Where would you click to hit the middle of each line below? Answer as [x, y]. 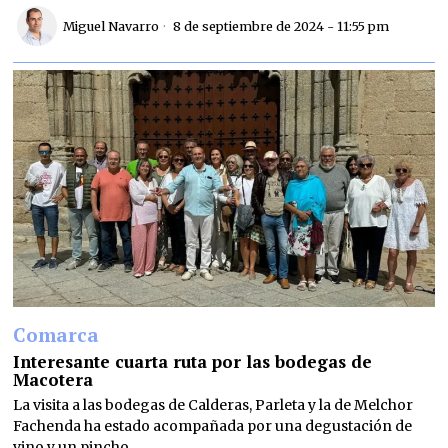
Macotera [53, 380]
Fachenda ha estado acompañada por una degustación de [213, 426]
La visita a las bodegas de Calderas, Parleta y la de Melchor [213, 405]
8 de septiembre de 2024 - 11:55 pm [280, 26]
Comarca [56, 335]
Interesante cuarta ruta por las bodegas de [193, 362]
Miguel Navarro [111, 26]
